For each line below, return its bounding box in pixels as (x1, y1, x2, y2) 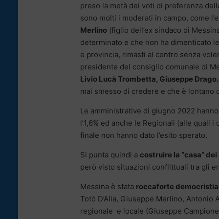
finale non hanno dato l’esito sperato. (80, 130, 207, 140)
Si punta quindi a (80, 150, 140, 159)
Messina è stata (80, 181, 136, 191)
